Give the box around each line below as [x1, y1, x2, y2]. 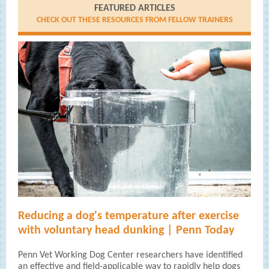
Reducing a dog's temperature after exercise [18, 210, 239, 222]
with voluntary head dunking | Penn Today [18, 225, 234, 237]
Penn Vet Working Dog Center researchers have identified [18, 250, 243, 260]
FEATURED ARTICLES [94, 4, 175, 13]
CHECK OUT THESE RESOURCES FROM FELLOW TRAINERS [36, 16, 233, 25]
